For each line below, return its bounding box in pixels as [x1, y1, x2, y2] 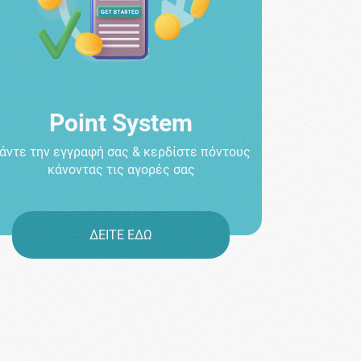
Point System [49, 109, 193, 138]
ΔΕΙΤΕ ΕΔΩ [89, 227, 153, 243]
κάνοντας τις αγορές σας [47, 162, 195, 178]
